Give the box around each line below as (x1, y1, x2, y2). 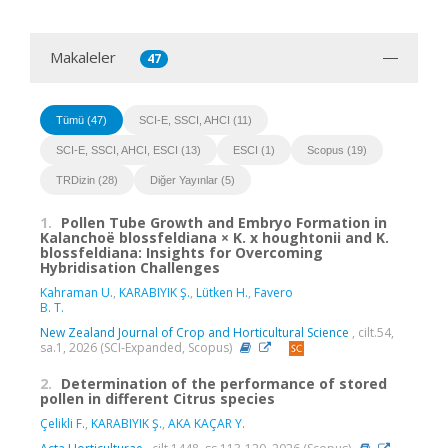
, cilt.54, (349, 323, 394, 341)
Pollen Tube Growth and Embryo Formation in (61, 212, 387, 232)
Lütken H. (196, 283, 248, 301)
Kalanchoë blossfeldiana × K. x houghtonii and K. (40, 227, 389, 247)
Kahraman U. (40, 283, 113, 301)
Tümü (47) (56, 113, 107, 126)
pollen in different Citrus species (40, 389, 275, 409)
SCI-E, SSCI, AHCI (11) (139, 113, 252, 126)
